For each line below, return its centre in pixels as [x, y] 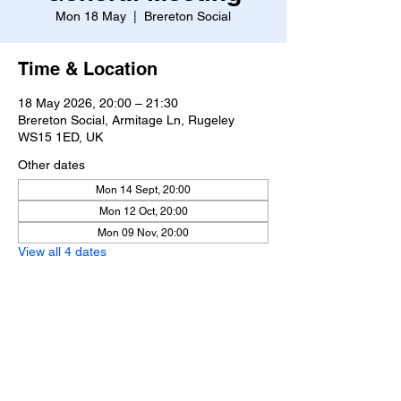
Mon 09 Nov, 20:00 [143, 233]
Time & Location [88, 69]
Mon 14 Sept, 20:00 [143, 190]
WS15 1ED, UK [60, 137]
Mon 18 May [91, 16]
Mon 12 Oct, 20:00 [143, 211]
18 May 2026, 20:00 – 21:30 [98, 103]
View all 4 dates [62, 252]
